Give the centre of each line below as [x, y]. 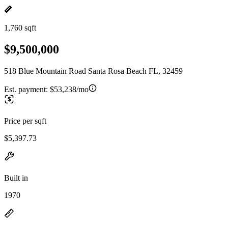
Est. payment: [27, 89]
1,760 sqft [20, 28]
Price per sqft [25, 121]
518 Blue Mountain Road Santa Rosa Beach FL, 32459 [93, 71]
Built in [16, 178]
